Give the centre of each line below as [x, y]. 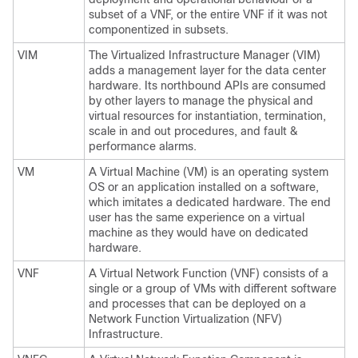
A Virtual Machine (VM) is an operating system [209, 172]
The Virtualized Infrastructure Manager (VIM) [205, 55]
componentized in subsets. [159, 30]
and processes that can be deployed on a [197, 304]
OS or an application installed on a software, [204, 187]
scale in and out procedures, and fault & [193, 131]
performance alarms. [143, 146]
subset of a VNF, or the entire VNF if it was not [208, 14]
